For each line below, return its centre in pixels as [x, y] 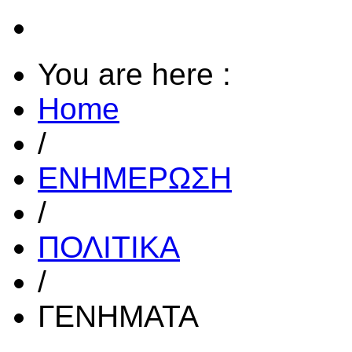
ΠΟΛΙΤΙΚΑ [109, 247]
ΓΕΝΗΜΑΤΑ [118, 317]
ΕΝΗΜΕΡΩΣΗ [135, 178]
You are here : [134, 75]
